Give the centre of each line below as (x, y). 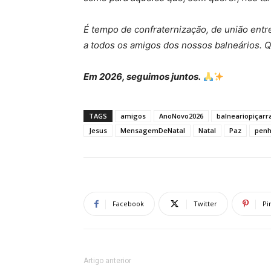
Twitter (205, 204)
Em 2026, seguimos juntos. (142, 77)
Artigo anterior (107, 261)
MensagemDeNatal (153, 130)
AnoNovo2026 (181, 116)
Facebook (128, 204)
